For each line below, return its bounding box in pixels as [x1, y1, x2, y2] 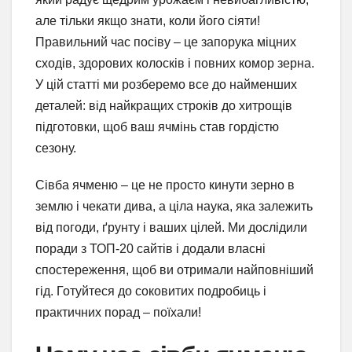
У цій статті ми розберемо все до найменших [35, 78, 297, 92]
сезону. [35, 141, 76, 156]
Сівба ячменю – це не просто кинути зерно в [35, 178, 295, 192]
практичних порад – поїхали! [35, 306, 201, 320]
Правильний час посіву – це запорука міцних [35, 35, 296, 49]
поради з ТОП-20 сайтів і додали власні [35, 242, 266, 256]
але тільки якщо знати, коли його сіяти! [35, 14, 260, 28]
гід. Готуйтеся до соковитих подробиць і [35, 284, 266, 299]
